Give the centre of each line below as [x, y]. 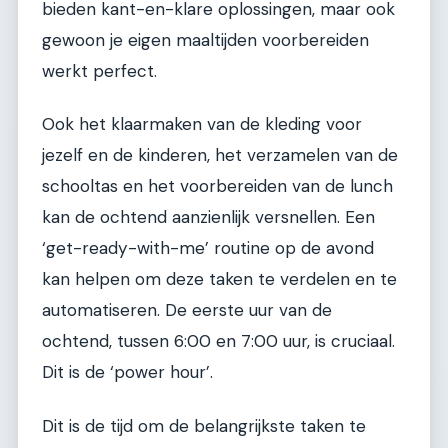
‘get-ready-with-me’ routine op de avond [208, 248]
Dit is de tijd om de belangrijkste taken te [204, 425]
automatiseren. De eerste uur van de [187, 310]
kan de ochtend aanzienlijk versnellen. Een [208, 217]
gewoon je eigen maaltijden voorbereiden [205, 40]
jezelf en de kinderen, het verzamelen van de [220, 155]
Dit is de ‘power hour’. [127, 372]
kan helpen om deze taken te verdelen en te [219, 279]
